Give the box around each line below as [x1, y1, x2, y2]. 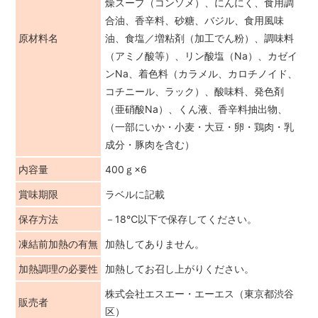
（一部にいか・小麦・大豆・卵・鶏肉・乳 [105, 120, 294, 133]
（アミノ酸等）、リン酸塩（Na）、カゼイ [105, 49, 297, 62]
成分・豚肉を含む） [105, 138, 194, 150]
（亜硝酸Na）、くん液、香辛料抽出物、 [105, 102, 287, 115]
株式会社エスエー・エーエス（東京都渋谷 [105, 287, 294, 300]
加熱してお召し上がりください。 [105, 262, 254, 275]
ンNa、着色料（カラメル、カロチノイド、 [105, 67, 297, 79]
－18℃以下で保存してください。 [105, 212, 257, 225]
